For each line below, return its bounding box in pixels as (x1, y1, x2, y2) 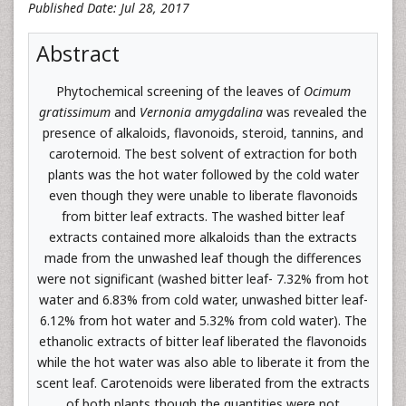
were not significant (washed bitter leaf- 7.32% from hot (37, 270, 369, 287)
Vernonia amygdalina (140, 103, 263, 121)
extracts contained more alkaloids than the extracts (49, 228, 357, 246)
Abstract (36, 39, 120, 68)
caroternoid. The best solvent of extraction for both (49, 145, 357, 162)
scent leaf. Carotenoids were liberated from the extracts (36, 374, 370, 391)
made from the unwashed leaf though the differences (44, 249, 362, 266)
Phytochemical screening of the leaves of (55, 82, 304, 100)
